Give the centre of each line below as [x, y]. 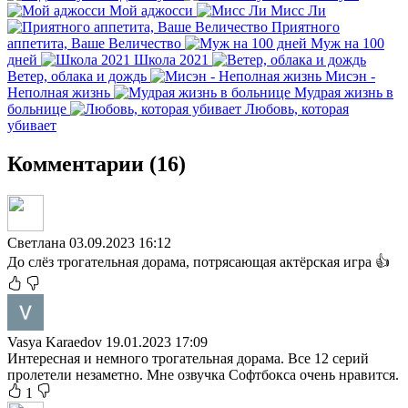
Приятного [306, 26]
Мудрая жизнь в [344, 92]
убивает [32, 125]
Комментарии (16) [97, 163]
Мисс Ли [298, 10]
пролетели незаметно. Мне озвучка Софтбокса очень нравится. [203, 374]
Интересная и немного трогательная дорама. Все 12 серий [188, 358]
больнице [37, 108]
